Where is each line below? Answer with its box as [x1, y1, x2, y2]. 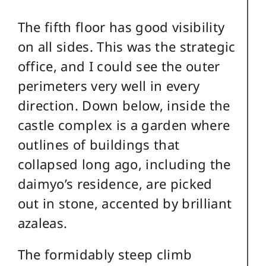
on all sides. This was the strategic [17, 37, 236, 56]
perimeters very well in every [17, 77, 200, 95]
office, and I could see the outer [17, 57, 220, 75]
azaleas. [17, 214, 68, 232]
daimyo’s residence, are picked [17, 175, 213, 193]
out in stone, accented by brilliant [17, 194, 232, 213]
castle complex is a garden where [17, 116, 230, 134]
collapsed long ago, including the [17, 155, 231, 173]
